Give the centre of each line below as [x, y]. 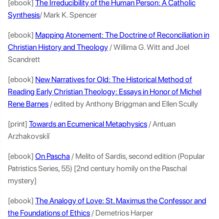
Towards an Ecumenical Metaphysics [88, 124]
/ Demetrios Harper [122, 213]
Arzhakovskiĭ [29, 136]
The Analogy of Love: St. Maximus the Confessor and [121, 201]
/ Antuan [161, 124]
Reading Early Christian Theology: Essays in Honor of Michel [105, 92]
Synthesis [24, 15]
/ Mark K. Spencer [69, 15]
